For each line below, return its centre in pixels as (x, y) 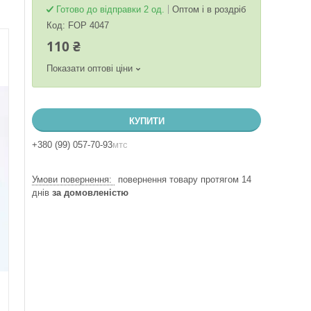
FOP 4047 (89, 25)
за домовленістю (90, 193)
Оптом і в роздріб (209, 9)
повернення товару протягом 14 (185, 179)
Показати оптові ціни (90, 68)
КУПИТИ (146, 121)
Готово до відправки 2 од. (110, 9)
